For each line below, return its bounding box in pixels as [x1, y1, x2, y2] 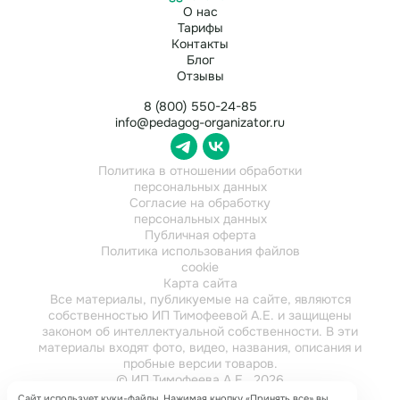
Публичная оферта [144, 227, 256, 244]
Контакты [171, 36, 229, 53]
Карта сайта [162, 275, 237, 292]
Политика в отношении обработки [98, 162, 302, 179]
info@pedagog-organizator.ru [115, 114, 285, 131]
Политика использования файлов [100, 243, 300, 260]
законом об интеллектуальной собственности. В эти [42, 323, 358, 340]
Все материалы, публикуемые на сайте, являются [49, 291, 351, 308]
